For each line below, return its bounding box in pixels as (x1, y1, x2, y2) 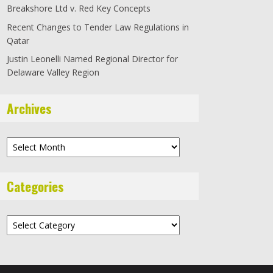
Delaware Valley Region (7, 66, 99, 78)
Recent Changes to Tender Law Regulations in (7, 21, 189, 33)
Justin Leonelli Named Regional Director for (7, 52, 178, 65)
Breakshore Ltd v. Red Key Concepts (7, 2, 151, 15)
